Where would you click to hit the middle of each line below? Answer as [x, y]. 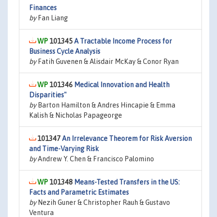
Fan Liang [52, 18]
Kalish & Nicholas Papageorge [76, 115]
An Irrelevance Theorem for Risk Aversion [127, 139]
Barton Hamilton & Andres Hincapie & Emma [106, 105]
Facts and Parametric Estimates [79, 192]
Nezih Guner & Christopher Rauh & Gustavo [103, 202]
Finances [43, 8]
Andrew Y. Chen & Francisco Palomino [95, 159]
